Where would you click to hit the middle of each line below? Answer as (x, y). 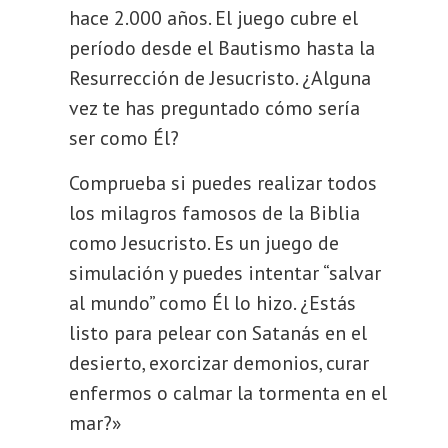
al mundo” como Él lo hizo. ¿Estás (213, 303)
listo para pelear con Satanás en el (218, 333)
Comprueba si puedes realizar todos (223, 183)
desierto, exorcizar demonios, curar (219, 363)
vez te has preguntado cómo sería (215, 108)
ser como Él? (124, 138)
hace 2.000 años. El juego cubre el (214, 18)
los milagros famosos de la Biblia (215, 213)
